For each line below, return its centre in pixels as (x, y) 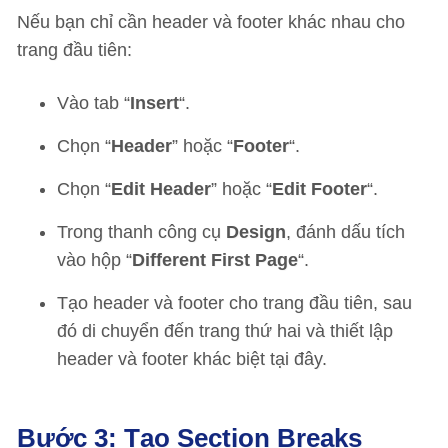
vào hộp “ (94, 260)
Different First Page (215, 260)
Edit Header (161, 189)
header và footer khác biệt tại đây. (192, 359)
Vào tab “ (93, 103)
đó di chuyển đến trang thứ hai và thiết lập (225, 331)
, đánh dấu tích (345, 232)
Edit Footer (319, 189)
